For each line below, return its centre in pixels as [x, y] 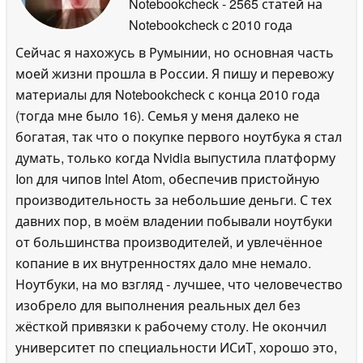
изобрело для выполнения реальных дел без [158, 305]
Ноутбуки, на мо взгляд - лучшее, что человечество [179, 284]
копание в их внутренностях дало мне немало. [163, 263]
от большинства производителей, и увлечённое [169, 241]
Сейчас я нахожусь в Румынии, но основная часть [175, 52]
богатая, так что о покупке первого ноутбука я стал [179, 136]
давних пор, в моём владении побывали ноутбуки [174, 220]
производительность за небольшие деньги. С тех [173, 199]
